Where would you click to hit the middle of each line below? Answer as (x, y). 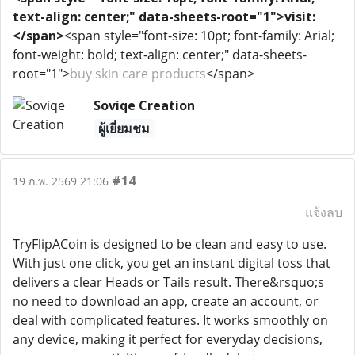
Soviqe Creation (144, 105)
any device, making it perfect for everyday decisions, (168, 339)
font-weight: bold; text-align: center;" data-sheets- (160, 55)
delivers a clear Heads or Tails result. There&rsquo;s (168, 282)
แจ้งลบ (324, 212)
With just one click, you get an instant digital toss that (172, 263)
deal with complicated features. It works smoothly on (170, 320)
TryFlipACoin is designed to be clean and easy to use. (170, 244)
